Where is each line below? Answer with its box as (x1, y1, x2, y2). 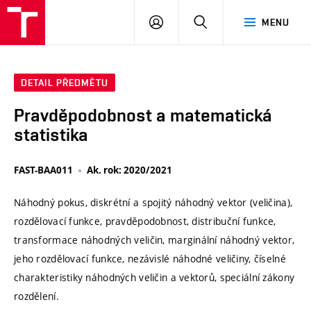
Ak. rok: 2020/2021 (87, 164, 172, 177)
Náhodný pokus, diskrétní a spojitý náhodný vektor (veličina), (14, 196, 293, 210)
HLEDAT (207, 16, 244, 27)
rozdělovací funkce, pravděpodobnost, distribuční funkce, (14, 215, 276, 228)
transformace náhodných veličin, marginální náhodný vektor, (14, 233, 295, 247)
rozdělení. (14, 289, 59, 303)
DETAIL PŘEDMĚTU (21, 77, 108, 89)
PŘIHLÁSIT (162, 16, 212, 27)
